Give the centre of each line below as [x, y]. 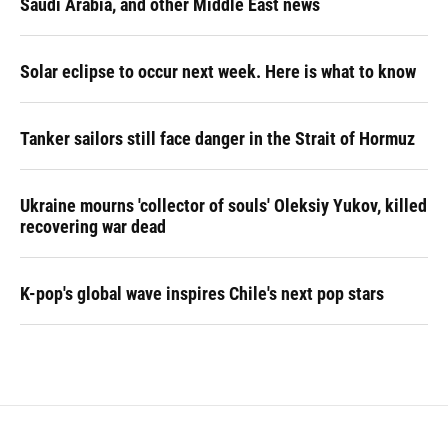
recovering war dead [93, 227]
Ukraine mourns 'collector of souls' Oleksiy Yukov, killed [223, 206]
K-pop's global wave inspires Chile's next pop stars [202, 294]
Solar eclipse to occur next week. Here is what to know [218, 72]
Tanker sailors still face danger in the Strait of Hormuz [217, 139]
